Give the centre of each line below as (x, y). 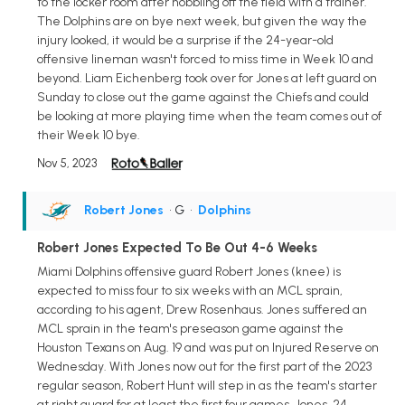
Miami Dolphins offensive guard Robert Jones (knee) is (189, 271)
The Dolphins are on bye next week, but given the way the (202, 21)
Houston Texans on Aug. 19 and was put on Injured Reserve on (208, 347)
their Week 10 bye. (89, 135)
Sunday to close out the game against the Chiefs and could (203, 97)
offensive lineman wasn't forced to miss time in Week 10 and (205, 59)
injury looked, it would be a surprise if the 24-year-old (185, 40)
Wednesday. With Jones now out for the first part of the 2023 (204, 366)
